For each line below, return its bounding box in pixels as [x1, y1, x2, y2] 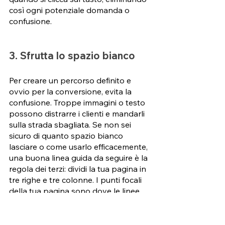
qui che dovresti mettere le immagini [9, 208, 146, 218]
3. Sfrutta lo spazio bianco [9, 49, 138, 62]
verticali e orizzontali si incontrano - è [9, 197, 149, 207]
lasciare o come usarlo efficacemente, [9, 142, 150, 152]
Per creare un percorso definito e [9, 75, 133, 86]
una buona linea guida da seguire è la [9, 153, 150, 163]
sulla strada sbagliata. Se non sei [9, 120, 133, 130]
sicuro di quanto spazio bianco [9, 131, 125, 141]
